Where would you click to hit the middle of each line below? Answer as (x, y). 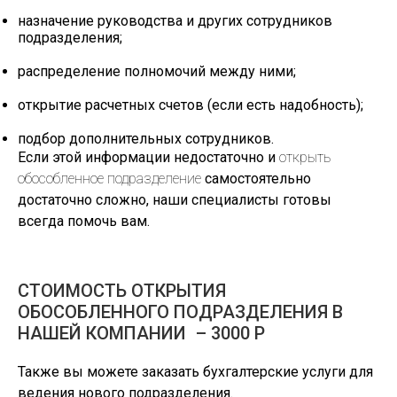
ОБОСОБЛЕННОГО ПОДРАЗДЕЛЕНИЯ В (180, 312)
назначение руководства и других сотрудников (175, 21)
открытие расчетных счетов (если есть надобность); (191, 105)
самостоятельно (256, 179)
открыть (305, 157)
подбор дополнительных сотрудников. (146, 139)
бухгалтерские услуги (274, 372)
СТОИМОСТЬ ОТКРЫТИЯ (122, 291)
